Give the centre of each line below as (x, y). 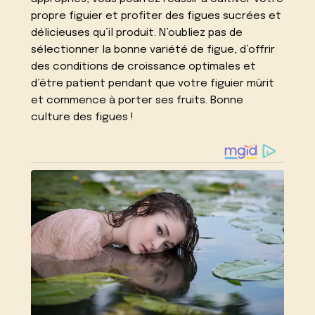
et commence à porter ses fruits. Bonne (137, 100)
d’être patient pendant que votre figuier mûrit (153, 83)
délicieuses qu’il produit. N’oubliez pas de (137, 33)
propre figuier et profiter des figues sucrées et (156, 16)
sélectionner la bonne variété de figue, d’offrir (153, 50)
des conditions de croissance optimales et (144, 66)
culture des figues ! (83, 117)
